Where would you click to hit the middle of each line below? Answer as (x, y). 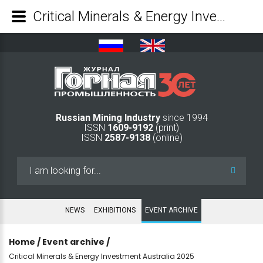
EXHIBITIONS (115, 210)
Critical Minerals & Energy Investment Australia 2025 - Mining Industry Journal (221, 16)
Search (31, 163)
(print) (166, 127)
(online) (166, 137)
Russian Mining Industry (109, 117)
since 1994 (185, 117)
